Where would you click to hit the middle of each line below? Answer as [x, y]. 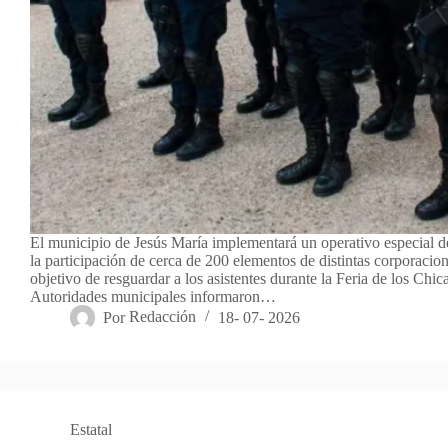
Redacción [163, 317]
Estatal [91, 430]
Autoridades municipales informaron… [153, 297]
